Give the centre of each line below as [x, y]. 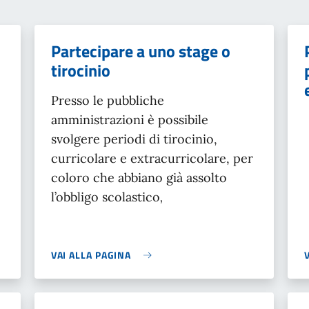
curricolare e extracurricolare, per [152, 158]
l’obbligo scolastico [105, 197]
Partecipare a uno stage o [140, 51]
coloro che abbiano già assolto [139, 178]
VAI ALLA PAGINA [91, 255]
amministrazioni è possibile [129, 120]
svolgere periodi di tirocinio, [134, 139]
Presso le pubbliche [107, 100]
